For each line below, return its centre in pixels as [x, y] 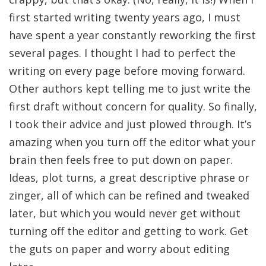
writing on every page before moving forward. [127, 71]
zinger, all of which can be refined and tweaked [129, 195]
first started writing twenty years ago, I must [125, 17]
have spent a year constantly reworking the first [132, 35]
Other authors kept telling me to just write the [130, 88]
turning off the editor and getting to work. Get [129, 231]
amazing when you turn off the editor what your [132, 142]
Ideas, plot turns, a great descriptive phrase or [129, 178]
